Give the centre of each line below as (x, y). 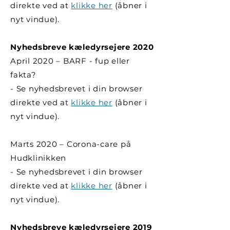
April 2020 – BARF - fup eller (70, 61)
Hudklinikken (38, 158)
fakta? (23, 75)
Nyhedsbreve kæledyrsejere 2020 (82, 47)
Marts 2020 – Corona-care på (71, 144)
